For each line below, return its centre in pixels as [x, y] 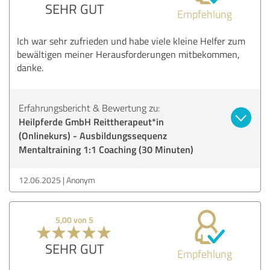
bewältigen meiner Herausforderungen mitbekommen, [128, 54]
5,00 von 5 [75, 219]
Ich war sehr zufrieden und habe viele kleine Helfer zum [131, 41]
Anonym [81, 180]
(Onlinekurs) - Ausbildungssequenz [93, 135]
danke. [30, 67]
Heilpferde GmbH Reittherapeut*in [91, 121]
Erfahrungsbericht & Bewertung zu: [89, 108]
